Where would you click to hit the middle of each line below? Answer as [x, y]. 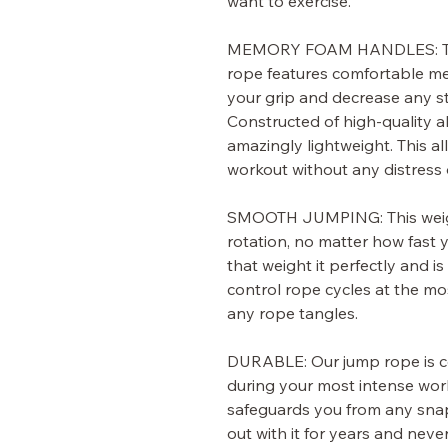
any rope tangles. [292, 313]
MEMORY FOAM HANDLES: [332, 49]
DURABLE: [267, 361]
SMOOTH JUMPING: [305, 217]
